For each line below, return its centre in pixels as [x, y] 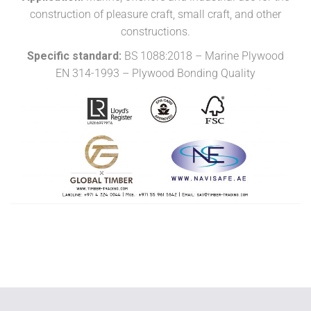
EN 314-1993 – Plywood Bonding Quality [155, 74]
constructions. [155, 32]
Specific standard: [74, 56]
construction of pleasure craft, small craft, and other [155, 15]
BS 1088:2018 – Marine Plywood [203, 56]
